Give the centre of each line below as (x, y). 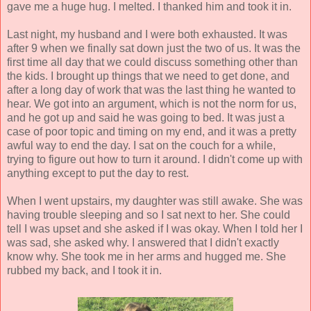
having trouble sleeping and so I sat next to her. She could (149, 215)
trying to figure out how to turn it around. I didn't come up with (155, 159)
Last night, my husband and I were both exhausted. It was (147, 34)
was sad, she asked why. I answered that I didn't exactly (143, 242)
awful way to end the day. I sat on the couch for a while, (141, 145)
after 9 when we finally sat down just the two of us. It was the (154, 48)
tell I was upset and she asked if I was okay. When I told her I (155, 228)
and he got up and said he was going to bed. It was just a (146, 117)
